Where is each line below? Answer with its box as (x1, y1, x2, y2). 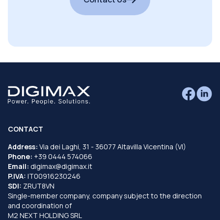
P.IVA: (8, 171, 27, 181)
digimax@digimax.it (29, 161, 92, 171)
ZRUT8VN (22, 181, 55, 191)
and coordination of (8, 200, 72, 210)
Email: (8, 161, 29, 171)
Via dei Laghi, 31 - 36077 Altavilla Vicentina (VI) (38, 141, 186, 151)
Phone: (8, 151, 32, 161)
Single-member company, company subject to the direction (8, 191, 202, 200)
